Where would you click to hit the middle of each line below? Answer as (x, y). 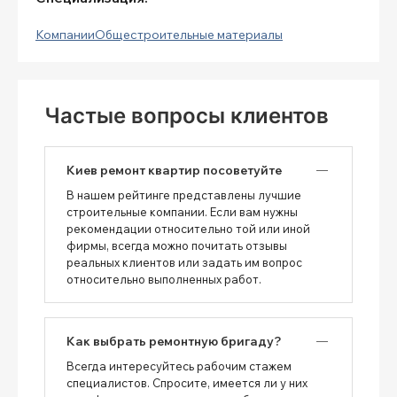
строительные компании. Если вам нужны (182, 211)
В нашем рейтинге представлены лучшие (184, 195)
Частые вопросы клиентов (187, 115)
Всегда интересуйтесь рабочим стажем (179, 366)
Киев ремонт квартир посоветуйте (174, 170)
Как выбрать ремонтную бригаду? (174, 341)
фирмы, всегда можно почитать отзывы (177, 245)
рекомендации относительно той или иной (188, 228)
